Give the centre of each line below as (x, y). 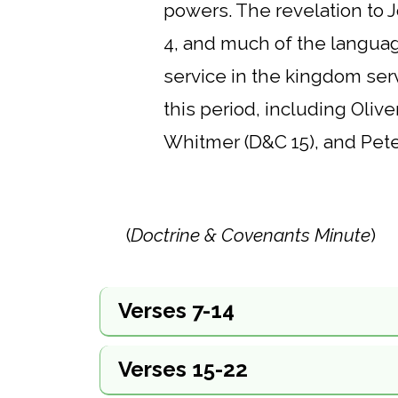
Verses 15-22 (183, 369)
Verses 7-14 (176, 310)
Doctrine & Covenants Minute (251, 235)
